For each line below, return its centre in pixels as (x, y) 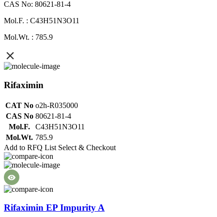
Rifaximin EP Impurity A (54, 208)
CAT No (19, 105)
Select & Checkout (87, 147)
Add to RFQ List (30, 147)
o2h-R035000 (57, 105)
